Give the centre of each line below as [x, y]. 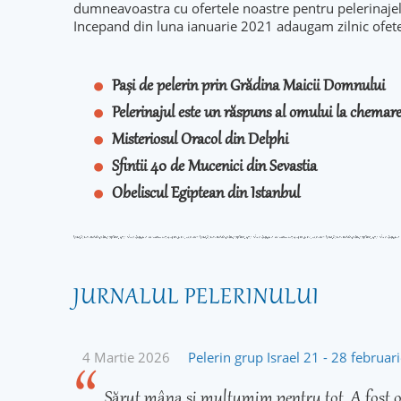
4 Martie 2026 [126, 357]
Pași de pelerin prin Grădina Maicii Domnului [248, 87]
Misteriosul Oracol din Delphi [200, 141]
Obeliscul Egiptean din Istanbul [205, 194]
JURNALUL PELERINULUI [196, 298]
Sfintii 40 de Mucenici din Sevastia [214, 167]
